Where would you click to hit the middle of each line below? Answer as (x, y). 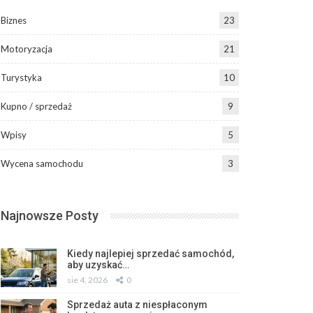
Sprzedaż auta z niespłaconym (137, 305)
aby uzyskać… (98, 265)
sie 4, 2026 (87, 280)
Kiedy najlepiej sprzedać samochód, (150, 254)
